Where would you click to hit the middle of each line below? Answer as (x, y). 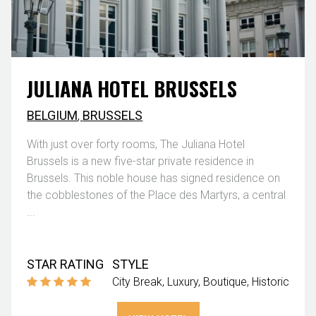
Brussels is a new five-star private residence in (141, 161)
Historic (270, 281)
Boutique (225, 281)
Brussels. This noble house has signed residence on (154, 178)
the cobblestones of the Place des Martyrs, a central (157, 195)
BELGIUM (53, 115)
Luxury (182, 281)
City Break (137, 281)
